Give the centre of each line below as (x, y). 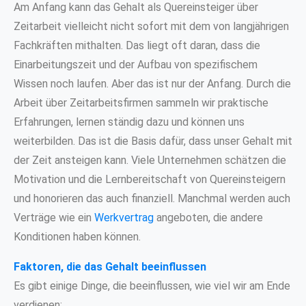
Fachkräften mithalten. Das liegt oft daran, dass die (137, 45)
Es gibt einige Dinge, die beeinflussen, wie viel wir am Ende (152, 286)
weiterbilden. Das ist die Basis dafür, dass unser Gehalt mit (153, 141)
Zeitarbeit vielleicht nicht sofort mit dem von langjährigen (151, 26)
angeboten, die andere (208, 217)
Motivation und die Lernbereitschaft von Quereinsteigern (150, 179)
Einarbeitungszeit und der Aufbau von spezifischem (136, 64)
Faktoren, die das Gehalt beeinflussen (110, 266)
